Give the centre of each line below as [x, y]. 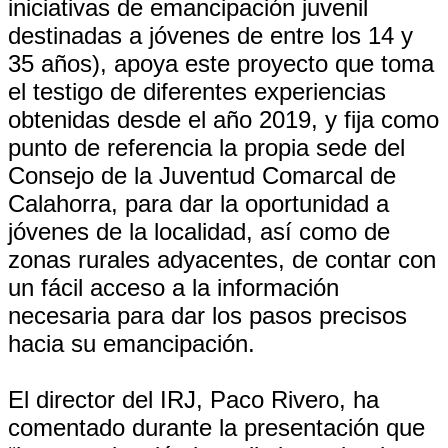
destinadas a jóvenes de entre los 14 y [210, 35]
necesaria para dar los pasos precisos [207, 315]
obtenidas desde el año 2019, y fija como [223, 119]
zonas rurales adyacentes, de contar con [222, 259]
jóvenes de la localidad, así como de [199, 231]
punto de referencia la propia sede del [206, 147]
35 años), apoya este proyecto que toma [221, 63]
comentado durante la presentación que [216, 427]
